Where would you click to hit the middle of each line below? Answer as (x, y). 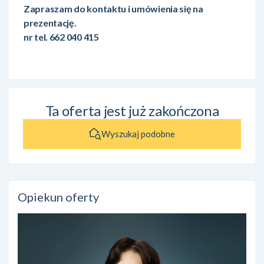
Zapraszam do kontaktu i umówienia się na (113, 8)
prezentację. (50, 22)
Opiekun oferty (58, 197)
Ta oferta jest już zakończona (132, 110)
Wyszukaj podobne (138, 134)
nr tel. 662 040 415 (61, 37)
